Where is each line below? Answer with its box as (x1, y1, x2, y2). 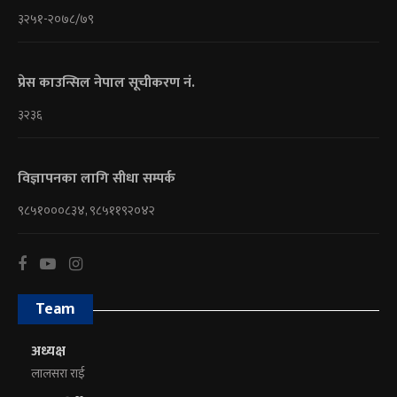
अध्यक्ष (31, 339, 66, 363)
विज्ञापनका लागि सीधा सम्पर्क (18, 166, 175, 191)
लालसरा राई (31, 362, 85, 384)
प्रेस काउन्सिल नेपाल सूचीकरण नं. (18, 70, 195, 95)
